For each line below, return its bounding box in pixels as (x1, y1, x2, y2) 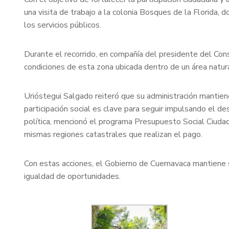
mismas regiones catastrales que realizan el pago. (24, 128, 202, 140)
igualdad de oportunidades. (24, 170, 121, 182)
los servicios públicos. (24, 19, 101, 31)
